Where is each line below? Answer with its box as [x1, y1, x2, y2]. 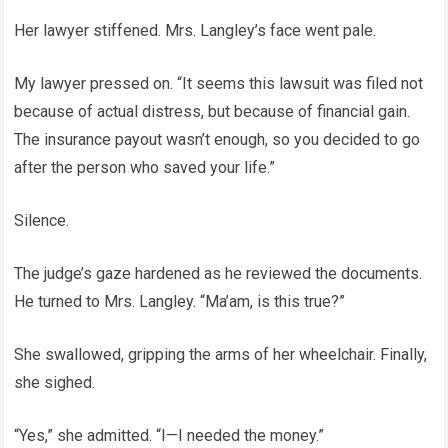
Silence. [14, 211, 70, 231]
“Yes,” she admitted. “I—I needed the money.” [14, 426, 325, 446]
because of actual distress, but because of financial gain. [14, 102, 411, 122]
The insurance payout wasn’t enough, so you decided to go [14, 130, 421, 150]
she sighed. [14, 373, 96, 393]
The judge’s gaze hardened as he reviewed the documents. [14, 264, 423, 284]
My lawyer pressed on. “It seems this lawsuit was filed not [14, 74, 424, 94]
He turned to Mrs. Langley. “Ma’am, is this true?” [14, 292, 346, 312]
